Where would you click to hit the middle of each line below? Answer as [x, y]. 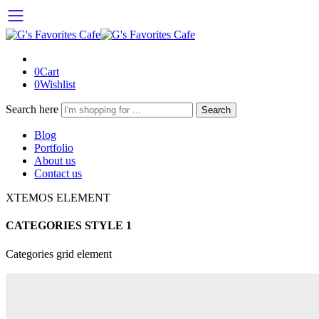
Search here [33, 109]
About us [55, 161]
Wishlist [58, 84]
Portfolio [54, 148]
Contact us [58, 173]
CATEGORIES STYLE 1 [69, 226]
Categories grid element [59, 253]
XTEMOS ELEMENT [58, 198]
